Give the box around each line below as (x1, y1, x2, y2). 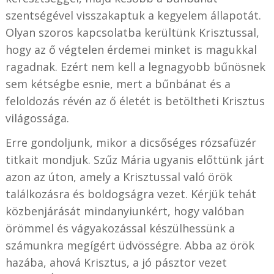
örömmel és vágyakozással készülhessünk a (5, 221, 235, 236)
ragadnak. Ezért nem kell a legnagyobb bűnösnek (5, 59, 265, 75)
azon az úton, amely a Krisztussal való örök (5, 169, 232, 185)
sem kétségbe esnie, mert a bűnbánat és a (5, 76, 231, 92)
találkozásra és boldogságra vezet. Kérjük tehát (5, 187, 256, 202)
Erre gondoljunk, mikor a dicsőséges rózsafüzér (5, 135, 256, 150)
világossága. (5, 111, 69, 126)
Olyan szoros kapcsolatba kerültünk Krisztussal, (5, 25, 259, 40)
